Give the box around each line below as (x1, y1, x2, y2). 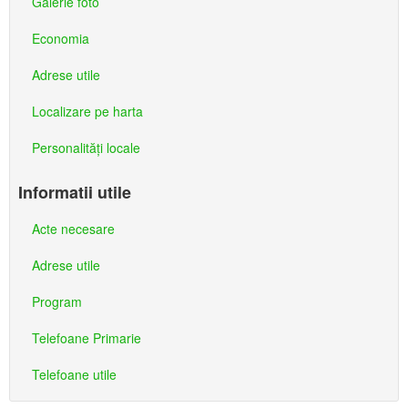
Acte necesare (32, 219, 115, 238)
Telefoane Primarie (32, 329, 141, 347)
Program (32, 292, 82, 311)
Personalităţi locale (32, 138, 140, 157)
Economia (32, 29, 89, 47)
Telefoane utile (32, 365, 117, 383)
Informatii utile (18, 180, 131, 204)
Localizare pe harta (32, 102, 143, 120)
